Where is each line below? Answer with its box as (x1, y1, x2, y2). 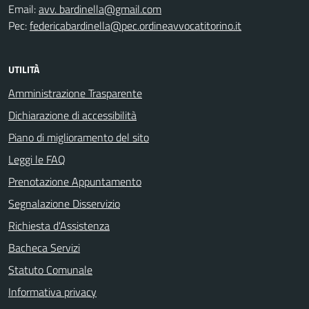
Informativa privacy (8, 283, 97, 300)
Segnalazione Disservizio (8, 195, 120, 212)
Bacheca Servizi (8, 239, 80, 256)
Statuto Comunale (8, 261, 92, 278)
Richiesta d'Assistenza (8, 217, 110, 234)
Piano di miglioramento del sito (8, 129, 149, 146)
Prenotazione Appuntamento (8, 173, 141, 190)
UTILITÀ (8, 62, 39, 77)
